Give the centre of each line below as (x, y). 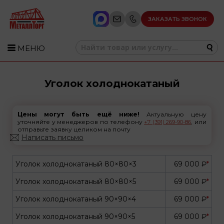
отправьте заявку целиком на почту (74, 129)
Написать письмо (52, 137)
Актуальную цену (173, 114)
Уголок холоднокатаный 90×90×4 (76, 199)
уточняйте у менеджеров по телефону (81, 122)
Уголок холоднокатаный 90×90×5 (75, 216)
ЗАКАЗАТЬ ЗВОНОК (177, 19)
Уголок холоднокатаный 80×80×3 (76, 164)
